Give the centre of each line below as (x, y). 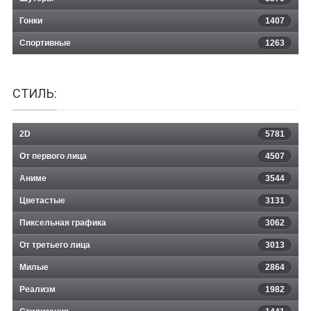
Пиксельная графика (63, 222)
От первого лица (53, 156)
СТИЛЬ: (35, 93)
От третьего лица (55, 245)
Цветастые (42, 200)
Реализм (37, 289)
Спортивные (45, 43)
